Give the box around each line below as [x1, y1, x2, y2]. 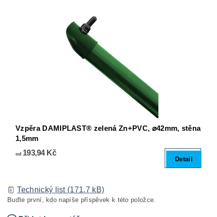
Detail [175, 155, 193, 163]
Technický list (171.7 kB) [17, 186, 105, 194]
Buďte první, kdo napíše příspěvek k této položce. [7, 196, 156, 204]
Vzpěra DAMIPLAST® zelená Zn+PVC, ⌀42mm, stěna [15, 124, 201, 133]
